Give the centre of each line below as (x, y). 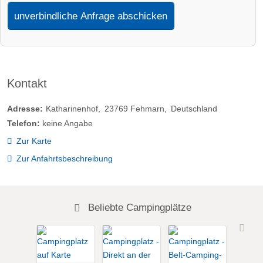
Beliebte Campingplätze (138, 208)
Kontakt (27, 83)
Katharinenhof (72, 109)
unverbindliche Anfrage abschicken (91, 16)
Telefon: (23, 124)
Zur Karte (34, 141)
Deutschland (194, 109)
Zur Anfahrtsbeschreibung (64, 159)
